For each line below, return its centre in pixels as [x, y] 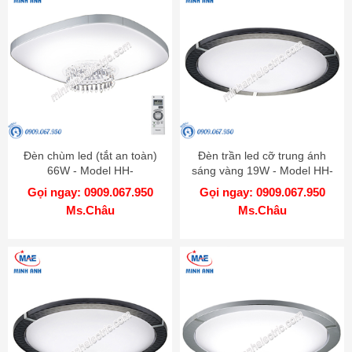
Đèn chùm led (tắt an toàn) [90, 155]
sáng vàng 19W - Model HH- [262, 170]
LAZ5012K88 [90, 185]
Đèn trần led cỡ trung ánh [262, 155]
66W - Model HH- [90, 170]
